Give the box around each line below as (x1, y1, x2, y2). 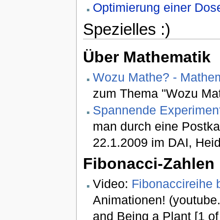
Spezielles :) (82, 20, 170, 38)
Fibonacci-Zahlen (82, 154, 215, 172)
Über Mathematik (82, 48, 211, 66)
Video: (92, 176, 132, 191)
